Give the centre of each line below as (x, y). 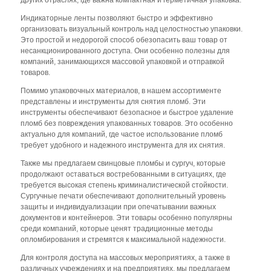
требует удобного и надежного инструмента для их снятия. (123, 145)
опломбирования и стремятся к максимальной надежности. (123, 239)
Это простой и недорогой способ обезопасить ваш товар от (124, 40)
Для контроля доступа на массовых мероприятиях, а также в (125, 257)
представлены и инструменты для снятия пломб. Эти (113, 101)
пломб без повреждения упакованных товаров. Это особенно (127, 123)
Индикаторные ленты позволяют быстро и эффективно (117, 18)
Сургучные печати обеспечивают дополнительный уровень (123, 196)
